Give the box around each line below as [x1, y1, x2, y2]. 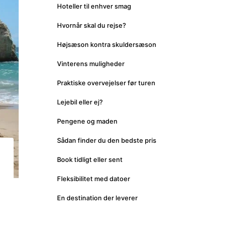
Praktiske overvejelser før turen [56, 79, 155, 87]
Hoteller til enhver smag [56, 3, 131, 11]
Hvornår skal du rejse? [56, 22, 126, 30]
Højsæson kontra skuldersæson [56, 41, 156, 49]
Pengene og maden [56, 118, 118, 126]
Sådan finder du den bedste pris [56, 137, 156, 145]
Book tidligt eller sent [56, 156, 123, 164]
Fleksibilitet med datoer [56, 175, 130, 183]
